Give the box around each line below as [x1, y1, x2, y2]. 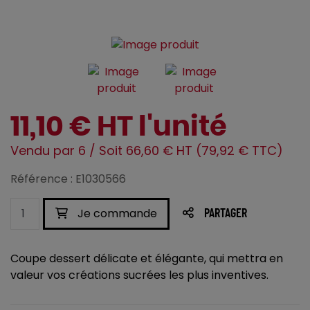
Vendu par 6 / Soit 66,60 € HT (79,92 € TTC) [10, 142, 283, 160]
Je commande [75, 206, 157, 222]
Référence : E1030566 [10, 171, 126, 188]
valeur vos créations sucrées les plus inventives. [10, 267, 268, 284]
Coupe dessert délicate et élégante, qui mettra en [10, 250, 283, 267]
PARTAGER [204, 208, 247, 221]
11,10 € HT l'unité [10, 113, 227, 142]
